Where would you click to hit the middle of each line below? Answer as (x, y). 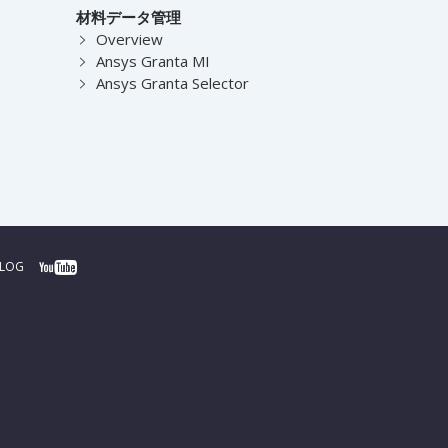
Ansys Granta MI (152, 60)
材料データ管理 (128, 16)
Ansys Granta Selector (172, 82)
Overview (129, 38)
